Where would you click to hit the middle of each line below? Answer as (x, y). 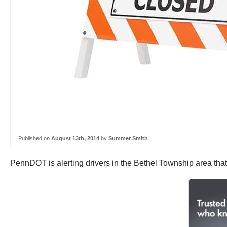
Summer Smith (128, 138)
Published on (35, 138)
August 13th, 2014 (75, 138)
